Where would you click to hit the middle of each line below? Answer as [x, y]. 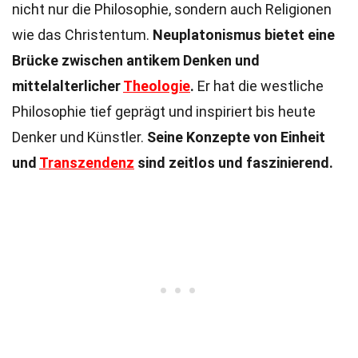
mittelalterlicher [68, 86]
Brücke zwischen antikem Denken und [136, 60]
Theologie [157, 86]
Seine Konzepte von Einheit [236, 137]
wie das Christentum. [82, 35]
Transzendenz [87, 163]
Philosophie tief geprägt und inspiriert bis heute [164, 111]
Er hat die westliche [259, 86]
